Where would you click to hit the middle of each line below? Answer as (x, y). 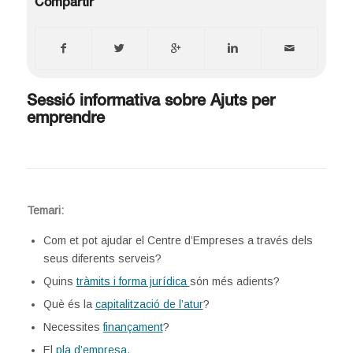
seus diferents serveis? (102, 259)
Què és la (69, 305)
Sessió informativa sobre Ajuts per (150, 103)
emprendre (65, 120)
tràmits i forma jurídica (133, 282)
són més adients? (234, 282)
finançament (133, 327)
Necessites (73, 327)
